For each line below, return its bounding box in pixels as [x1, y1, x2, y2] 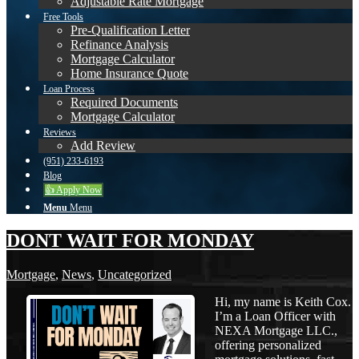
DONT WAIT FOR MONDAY [6, 229, 254, 251]
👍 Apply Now [45, 184, 102, 196]
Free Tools [43, 10, 83, 22]
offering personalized [215, 337, 321, 352]
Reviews [43, 126, 76, 138]
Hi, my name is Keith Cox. [215, 294, 351, 309]
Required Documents [71, 95, 178, 109]
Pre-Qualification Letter [71, 22, 190, 37]
